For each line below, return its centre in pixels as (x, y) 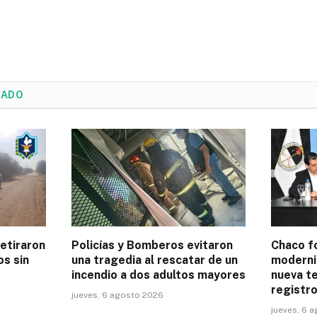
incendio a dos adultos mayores (158, 275)
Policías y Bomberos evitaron (152, 246)
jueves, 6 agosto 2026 (117, 295)
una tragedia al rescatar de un (155, 260)
